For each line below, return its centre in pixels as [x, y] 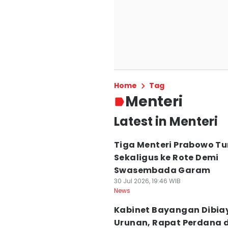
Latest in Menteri [166, 121]
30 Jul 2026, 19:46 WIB [147, 181]
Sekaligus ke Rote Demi [166, 158]
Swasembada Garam [162, 170]
